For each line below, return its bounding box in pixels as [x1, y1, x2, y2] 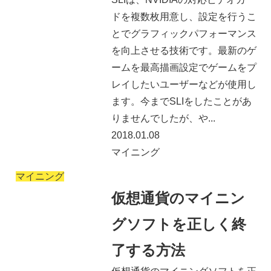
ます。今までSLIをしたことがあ [111, 96, 252, 106]
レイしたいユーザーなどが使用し [111, 79, 256, 90]
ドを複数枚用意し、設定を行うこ [111, 11, 256, 22]
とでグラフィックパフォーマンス [111, 28, 256, 39]
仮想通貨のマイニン [111, 190, 245, 207]
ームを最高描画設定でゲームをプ [111, 62, 256, 73]
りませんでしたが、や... [111, 113, 215, 123]
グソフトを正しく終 [111, 216, 246, 233]
